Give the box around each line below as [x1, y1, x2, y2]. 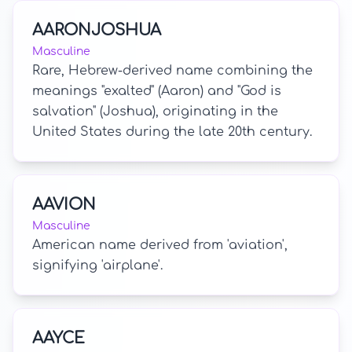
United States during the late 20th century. [32, 125, 312, 139]
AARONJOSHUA [32, 21, 161, 39]
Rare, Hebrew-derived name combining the [32, 64, 313, 78]
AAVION [32, 196, 96, 214]
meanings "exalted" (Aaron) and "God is [32, 84, 281, 98]
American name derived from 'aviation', [32, 238, 288, 252]
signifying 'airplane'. [32, 258, 163, 273]
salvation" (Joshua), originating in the [32, 104, 278, 119]
